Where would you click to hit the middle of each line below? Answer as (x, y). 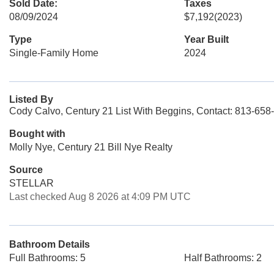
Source (26, 170)
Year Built (206, 39)
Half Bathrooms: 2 (223, 258)
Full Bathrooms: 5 (47, 258)
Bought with (37, 134)
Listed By (31, 99)
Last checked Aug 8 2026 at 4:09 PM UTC (100, 197)
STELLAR (31, 183)
